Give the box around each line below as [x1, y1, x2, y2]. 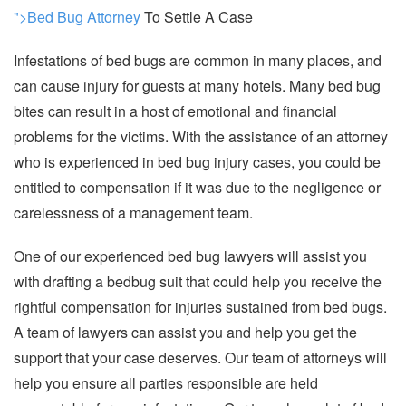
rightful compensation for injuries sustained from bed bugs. [14, 295, 387, 317]
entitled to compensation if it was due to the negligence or [14, 176, 381, 198]
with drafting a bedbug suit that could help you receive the [14, 270, 382, 292]
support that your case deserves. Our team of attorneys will [14, 346, 387, 368]
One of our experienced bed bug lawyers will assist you [14, 245, 367, 266]
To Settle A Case [140, 5, 253, 27]
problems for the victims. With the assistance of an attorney [14, 125, 388, 147]
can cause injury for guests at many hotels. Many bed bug [14, 74, 381, 96]
